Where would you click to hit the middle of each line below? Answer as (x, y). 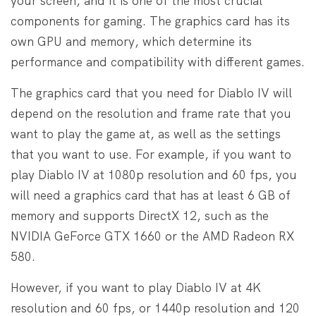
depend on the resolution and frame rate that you (151, 113)
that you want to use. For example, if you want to (151, 154)
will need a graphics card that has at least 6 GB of (151, 195)
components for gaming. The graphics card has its (150, 21)
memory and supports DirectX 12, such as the (140, 215)
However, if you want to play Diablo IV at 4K (136, 287)
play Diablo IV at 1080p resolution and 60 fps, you (154, 175)
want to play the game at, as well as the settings (146, 134)
